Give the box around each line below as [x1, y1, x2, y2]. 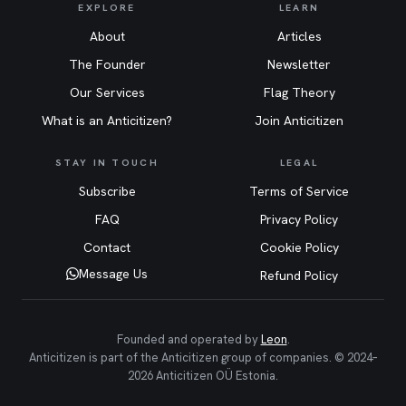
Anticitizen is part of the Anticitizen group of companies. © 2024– [29, 350, 377, 366]
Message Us [79, 266, 148, 283]
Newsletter [267, 56, 331, 73]
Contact [83, 239, 130, 256]
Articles [276, 28, 322, 45]
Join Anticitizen [255, 112, 343, 130]
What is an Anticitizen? [42, 112, 172, 130]
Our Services [69, 84, 145, 101]
